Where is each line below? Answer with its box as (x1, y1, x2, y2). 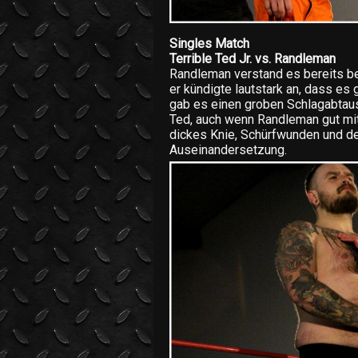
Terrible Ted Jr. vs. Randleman (169, 51, 336, 66)
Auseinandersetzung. (169, 142, 287, 157)
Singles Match (169, 36, 249, 51)
